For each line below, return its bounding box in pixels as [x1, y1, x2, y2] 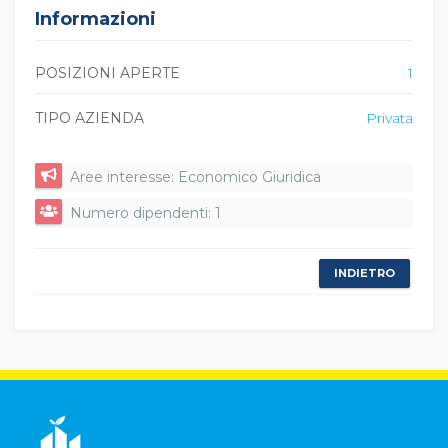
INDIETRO [334, 266, 395, 280]
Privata [366, 109, 413, 127]
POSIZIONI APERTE [35, 64, 180, 82]
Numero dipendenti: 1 [70, 204, 221, 222]
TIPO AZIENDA [35, 109, 144, 127]
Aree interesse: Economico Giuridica [70, 168, 321, 186]
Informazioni [35, 8, 156, 30]
